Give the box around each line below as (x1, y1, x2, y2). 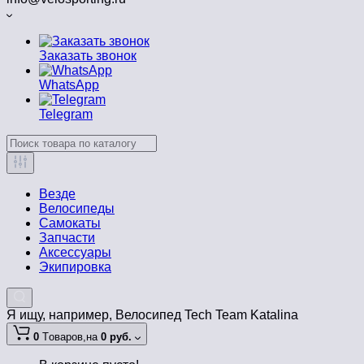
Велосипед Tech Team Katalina (115, 308, 298, 323)
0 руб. (101, 331, 132, 344)
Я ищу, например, (6, 308, 115, 323)
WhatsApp (39, 78, 99, 93)
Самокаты (39, 216, 101, 231)
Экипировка (39, 260, 111, 275)
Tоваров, (42, 331, 86, 344)
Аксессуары (39, 245, 111, 260)
